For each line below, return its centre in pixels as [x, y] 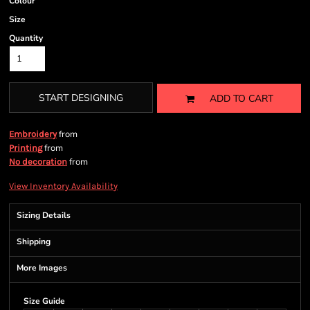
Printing [26, 148]
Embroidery [33, 134]
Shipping [34, 241]
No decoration [38, 162]
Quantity [26, 38]
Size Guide [44, 301]
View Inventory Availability [63, 186]
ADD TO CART [241, 99]
